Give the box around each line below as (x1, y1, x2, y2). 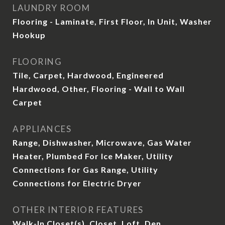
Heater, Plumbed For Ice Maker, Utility (13, 151, 173, 161)
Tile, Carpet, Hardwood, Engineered (13, 70, 164, 80)
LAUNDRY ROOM (13, 3, 90, 13)
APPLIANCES (13, 124, 71, 134)
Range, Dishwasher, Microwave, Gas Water (13, 138, 192, 147)
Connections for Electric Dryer (13, 178, 142, 188)
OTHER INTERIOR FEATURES (13, 204, 144, 215)
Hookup (13, 30, 46, 40)
